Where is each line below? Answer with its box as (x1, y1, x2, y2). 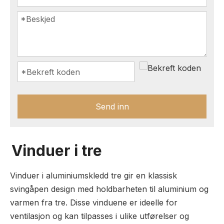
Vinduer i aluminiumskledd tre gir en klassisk (10, 170, 177, 180)
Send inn (95, 101, 129, 111)
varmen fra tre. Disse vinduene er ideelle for (10, 197, 177, 207)
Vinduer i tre (11, 141, 102, 159)
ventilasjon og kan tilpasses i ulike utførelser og (10, 211, 189, 221)
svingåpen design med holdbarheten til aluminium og (10, 184, 208, 194)
